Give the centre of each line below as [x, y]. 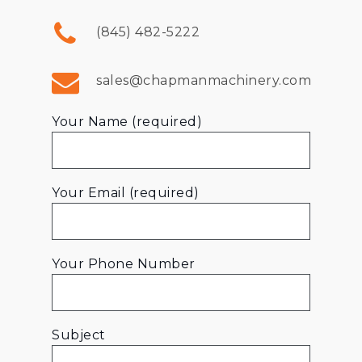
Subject [79, 335]
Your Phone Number [124, 263]
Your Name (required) [127, 121]
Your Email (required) [126, 192]
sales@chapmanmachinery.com [204, 80]
